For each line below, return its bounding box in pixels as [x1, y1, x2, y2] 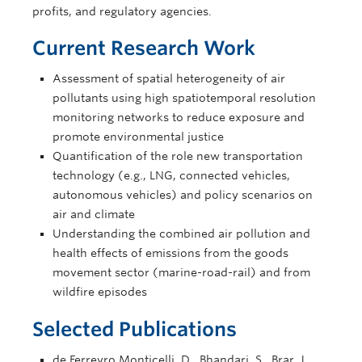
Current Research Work [32, 36, 255, 60]
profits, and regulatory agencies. [32, 4, 212, 18]
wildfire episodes [53, 284, 147, 298]
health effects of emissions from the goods [53, 246, 288, 259]
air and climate [53, 207, 135, 221]
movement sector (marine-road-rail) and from [53, 265, 310, 279]
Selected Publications [32, 317, 237, 341]
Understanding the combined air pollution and [53, 226, 310, 240]
